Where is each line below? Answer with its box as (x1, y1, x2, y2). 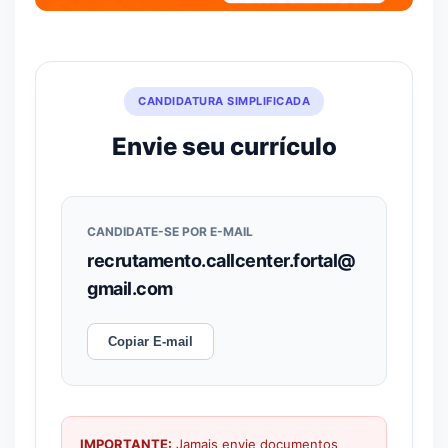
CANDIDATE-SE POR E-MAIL (87, 224, 253, 239)
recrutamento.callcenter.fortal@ (87, 250, 356, 271)
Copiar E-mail (108, 334, 193, 349)
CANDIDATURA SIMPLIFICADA (138, 94, 310, 108)
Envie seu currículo (111, 132, 337, 161)
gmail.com (87, 278, 173, 299)
